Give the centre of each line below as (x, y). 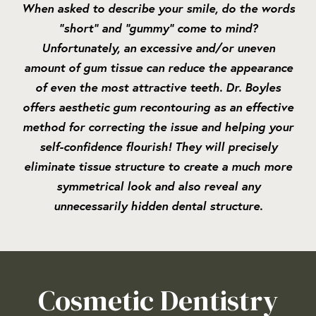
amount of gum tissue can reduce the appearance (158, 68)
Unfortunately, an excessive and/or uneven (158, 48)
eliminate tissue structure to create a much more (158, 166)
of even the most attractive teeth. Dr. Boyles (158, 87)
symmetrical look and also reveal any (158, 186)
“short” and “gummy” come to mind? (158, 28)
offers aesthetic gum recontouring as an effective (158, 107)
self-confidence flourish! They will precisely (158, 147)
